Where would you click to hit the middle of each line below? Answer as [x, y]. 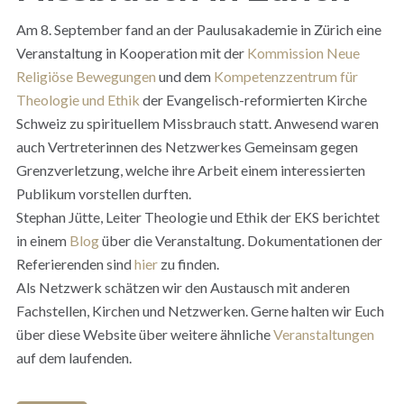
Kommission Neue [303, 53]
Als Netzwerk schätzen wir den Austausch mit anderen [183, 287]
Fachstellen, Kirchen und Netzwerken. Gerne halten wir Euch [200, 311]
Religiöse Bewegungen [86, 76]
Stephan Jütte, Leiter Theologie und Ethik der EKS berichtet [197, 217]
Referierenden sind [75, 264]
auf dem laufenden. [73, 358]
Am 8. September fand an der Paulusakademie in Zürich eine [198, 29]
